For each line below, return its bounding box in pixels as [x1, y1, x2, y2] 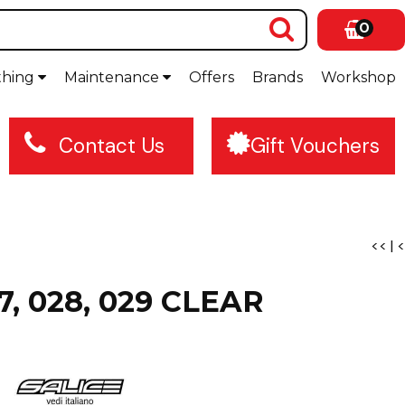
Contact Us [58, 133, 165, 159]
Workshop [321, 69, 396, 86]
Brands [252, 69, 303, 86]
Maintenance [64, 69, 163, 86]
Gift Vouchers [250, 133, 380, 159]
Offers [189, 69, 234, 86]
